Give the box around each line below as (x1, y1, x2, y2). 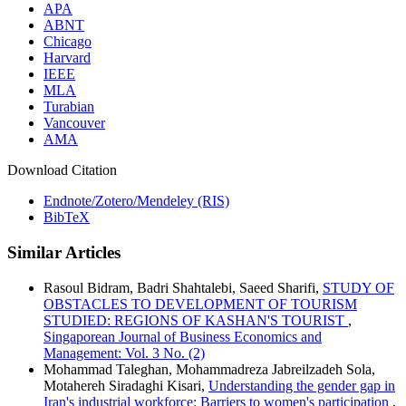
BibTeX (43, 209, 90, 226)
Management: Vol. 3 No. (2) (43, 344, 205, 361)
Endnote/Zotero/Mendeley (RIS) (43, 193, 229, 209)
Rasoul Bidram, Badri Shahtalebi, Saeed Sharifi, (43, 279, 323, 295)
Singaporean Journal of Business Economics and (43, 328, 322, 344)
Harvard (43, 50, 91, 66)
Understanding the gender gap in (208, 377, 395, 393)
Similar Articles (7, 243, 121, 263)
